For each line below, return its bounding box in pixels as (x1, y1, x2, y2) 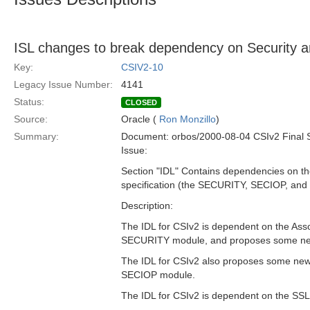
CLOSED (125, 98, 157, 107)
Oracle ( (121, 113, 159, 125)
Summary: (14, 131, 59, 142)
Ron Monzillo (159, 113, 216, 125)
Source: (14, 113, 48, 125)
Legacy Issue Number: (14, 79, 113, 90)
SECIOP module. (121, 269, 195, 280)
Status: (14, 96, 44, 107)
